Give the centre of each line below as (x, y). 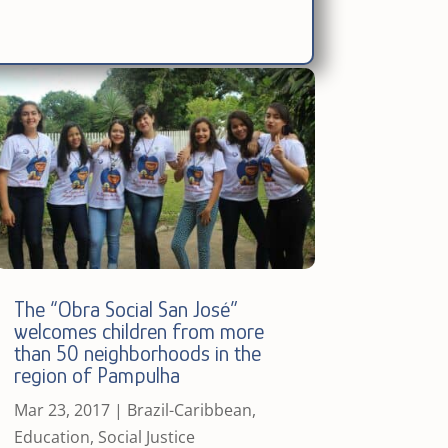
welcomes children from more (138, 331)
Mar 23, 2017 (61, 409)
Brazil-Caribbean (189, 409)
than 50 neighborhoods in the (137, 353)
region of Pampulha (96, 375)
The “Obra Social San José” (125, 309)
